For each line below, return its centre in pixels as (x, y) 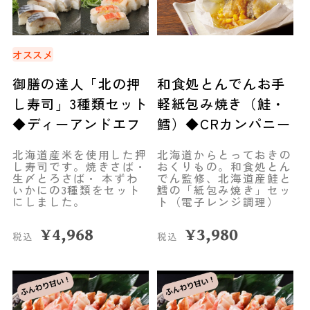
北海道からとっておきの (224, 155)
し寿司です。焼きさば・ (80, 166)
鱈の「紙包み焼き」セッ (224, 190)
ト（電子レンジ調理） (218, 202)
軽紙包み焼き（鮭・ (221, 104)
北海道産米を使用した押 (80, 155)
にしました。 (49, 202)
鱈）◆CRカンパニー (224, 124)
